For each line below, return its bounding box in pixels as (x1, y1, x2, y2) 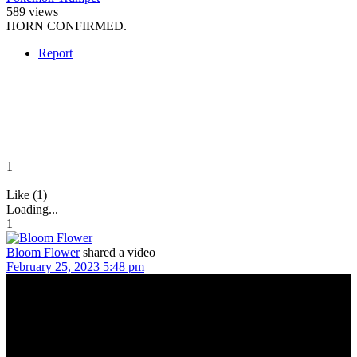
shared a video (83, 245, 155, 259)
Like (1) (6, 187, 47, 202)
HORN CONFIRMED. (6, 18, 127, 33)
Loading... (6, 202, 58, 216)
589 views (6, 4, 58, 18)
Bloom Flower (6, 245, 80, 259)
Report (38, 45, 73, 60)
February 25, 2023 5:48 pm (6, 259, 144, 273)
